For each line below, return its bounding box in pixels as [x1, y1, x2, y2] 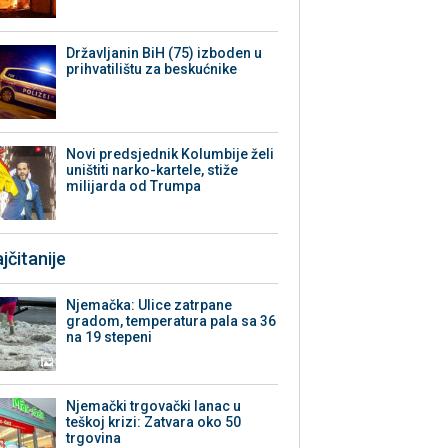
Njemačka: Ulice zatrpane [66, 297, 233, 314]
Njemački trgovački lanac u [66, 398, 242, 415]
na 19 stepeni [66, 329, 153, 346]
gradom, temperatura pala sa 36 [66, 313, 277, 330]
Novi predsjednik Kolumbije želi [66, 146, 275, 163]
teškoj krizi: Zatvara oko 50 [66, 414, 242, 431]
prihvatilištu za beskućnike [66, 61, 238, 78]
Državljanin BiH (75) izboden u [66, 45, 263, 62]
